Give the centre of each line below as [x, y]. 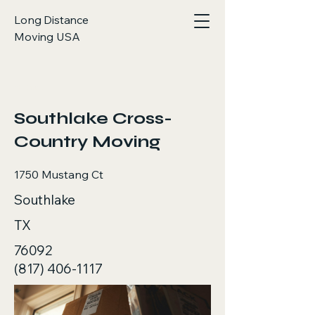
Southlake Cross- [93, 118]
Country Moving [87, 142]
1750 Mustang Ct [59, 174]
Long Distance [51, 20]
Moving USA [47, 37]
